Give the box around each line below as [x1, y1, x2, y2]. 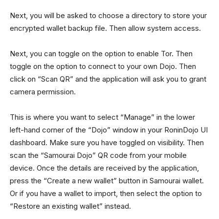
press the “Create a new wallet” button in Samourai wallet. [10, 176, 204, 185]
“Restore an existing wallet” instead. [10, 201, 131, 211]
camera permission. [10, 87, 76, 96]
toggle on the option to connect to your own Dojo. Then [10, 62, 196, 71]
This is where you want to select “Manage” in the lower [10, 112, 195, 122]
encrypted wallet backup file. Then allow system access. [10, 23, 201, 33]
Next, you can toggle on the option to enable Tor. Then [10, 49, 193, 58]
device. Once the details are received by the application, [10, 163, 199, 173]
